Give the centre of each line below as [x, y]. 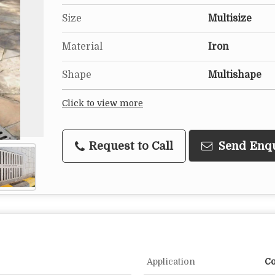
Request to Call [130, 146]
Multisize [230, 18]
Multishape [235, 75]
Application [171, 261]
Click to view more [103, 103]
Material [82, 47]
